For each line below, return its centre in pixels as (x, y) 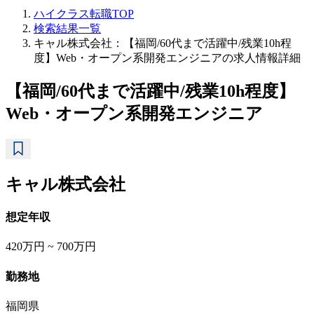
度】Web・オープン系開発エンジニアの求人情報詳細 (167, 58)
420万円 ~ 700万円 (51, 247)
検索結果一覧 (67, 28)
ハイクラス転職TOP (84, 14)
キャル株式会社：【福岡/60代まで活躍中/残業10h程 (163, 43)
